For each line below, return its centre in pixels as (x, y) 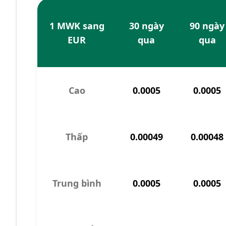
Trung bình (77, 183)
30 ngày (146, 26)
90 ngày (207, 26)
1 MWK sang (77, 26)
